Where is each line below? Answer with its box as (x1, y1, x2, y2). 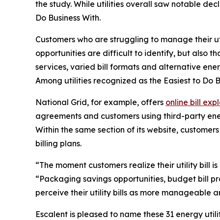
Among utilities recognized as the (35, 75, 164, 85)
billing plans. (35, 138, 82, 148)
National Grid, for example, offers (35, 97, 165, 107)
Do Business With (35, 12, 99, 23)
